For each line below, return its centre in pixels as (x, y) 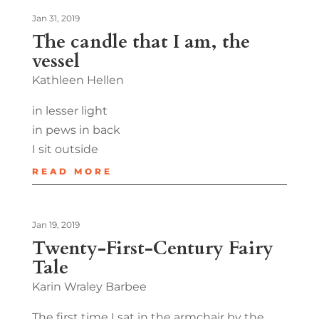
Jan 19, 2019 (56, 224)
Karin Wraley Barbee (89, 286)
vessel (56, 61)
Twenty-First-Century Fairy (152, 248)
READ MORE (72, 171)
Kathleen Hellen (78, 80)
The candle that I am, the (141, 41)
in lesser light (69, 110)
